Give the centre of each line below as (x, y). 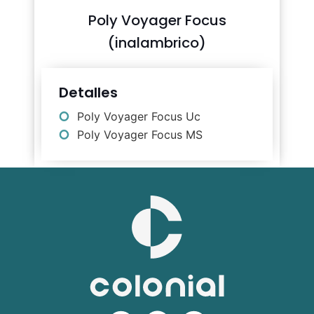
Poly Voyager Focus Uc (139, 117)
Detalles (88, 93)
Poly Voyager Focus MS (140, 135)
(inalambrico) (157, 43)
